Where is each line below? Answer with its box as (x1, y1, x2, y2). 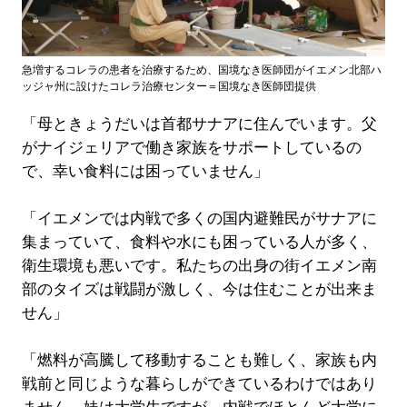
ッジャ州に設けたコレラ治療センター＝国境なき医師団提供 (21, 80, 316, 94)
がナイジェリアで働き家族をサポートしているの (21, 139, 362, 157)
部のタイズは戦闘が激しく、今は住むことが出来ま (21, 281, 377, 299)
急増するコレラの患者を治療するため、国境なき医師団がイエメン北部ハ (21, 64, 382, 77)
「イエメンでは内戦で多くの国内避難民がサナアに (21, 210, 377, 228)
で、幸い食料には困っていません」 (21, 163, 269, 181)
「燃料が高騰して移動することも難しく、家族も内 (21, 352, 377, 370)
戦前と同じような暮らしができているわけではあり (21, 375, 377, 393)
